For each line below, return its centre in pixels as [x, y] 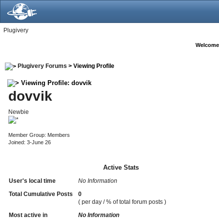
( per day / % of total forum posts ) [122, 202]
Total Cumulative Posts [41, 194]
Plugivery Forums [42, 66]
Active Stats [121, 167]
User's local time [32, 181]
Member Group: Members [39, 135]
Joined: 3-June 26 [29, 142]
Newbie [18, 112]
